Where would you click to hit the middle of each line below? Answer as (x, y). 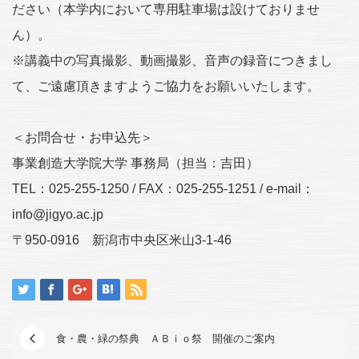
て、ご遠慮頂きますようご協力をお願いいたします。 (166, 86)
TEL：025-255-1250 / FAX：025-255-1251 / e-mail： (163, 188)
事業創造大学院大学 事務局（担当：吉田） (135, 163)
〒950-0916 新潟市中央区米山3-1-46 (122, 240)
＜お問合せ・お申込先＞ (83, 137)
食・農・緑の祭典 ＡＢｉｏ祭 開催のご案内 (165, 338)
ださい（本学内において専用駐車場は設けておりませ (166, 9)
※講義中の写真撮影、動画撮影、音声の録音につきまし (172, 60)
